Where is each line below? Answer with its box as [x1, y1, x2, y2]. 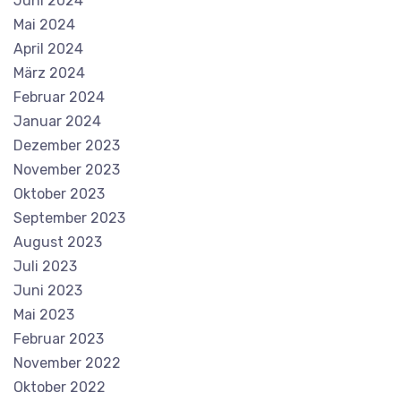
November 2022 [13, 354, 121, 371]
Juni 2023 [13, 281, 82, 299]
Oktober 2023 [13, 184, 105, 202]
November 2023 [13, 160, 120, 178]
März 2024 [13, 64, 85, 81]
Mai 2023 [13, 305, 74, 323]
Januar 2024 [13, 112, 101, 130]
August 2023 [13, 233, 102, 251]
